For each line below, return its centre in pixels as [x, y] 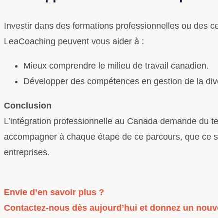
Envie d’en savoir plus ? [54, 192]
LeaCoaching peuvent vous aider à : [74, 41]
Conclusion [28, 105]
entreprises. [27, 152]
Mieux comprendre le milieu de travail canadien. [116, 65]
